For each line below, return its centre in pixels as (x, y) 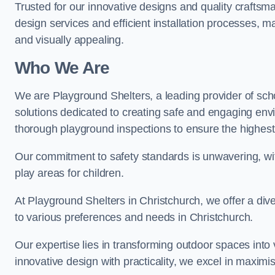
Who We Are (62, 68)
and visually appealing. (69, 40)
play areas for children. (69, 173)
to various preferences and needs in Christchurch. (134, 217)
